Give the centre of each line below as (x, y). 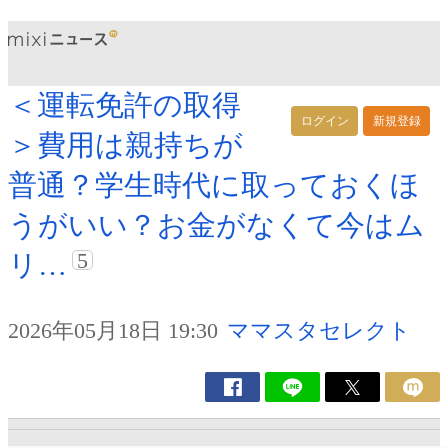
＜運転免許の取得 (124, 105)
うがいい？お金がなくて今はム (216, 225)
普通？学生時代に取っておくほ (214, 185)
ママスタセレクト (319, 331)
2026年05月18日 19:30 (113, 331)
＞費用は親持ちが (125, 145)
